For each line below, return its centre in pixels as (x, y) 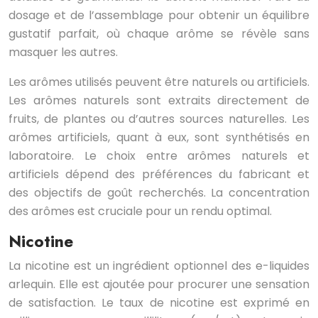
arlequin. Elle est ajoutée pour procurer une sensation (159, 285)
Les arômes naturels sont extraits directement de (159, 101)
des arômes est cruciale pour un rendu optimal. (140, 212)
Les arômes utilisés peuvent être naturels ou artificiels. (159, 82)
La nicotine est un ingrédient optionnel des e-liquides (159, 266)
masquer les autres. (63, 53)
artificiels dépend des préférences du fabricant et (159, 175)
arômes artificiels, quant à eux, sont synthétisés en (159, 138)
